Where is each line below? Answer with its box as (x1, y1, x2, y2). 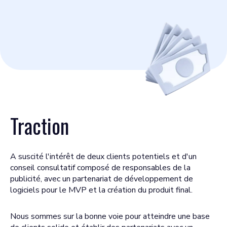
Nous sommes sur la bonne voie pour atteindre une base (10, 211, 210, 222)
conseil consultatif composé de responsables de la (10, 162, 191, 173)
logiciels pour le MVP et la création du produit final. (10, 184, 193, 196)
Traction (10, 110, 69, 141)
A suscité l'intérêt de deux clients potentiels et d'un (10, 151, 197, 162)
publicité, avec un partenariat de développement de (10, 173, 193, 184)
